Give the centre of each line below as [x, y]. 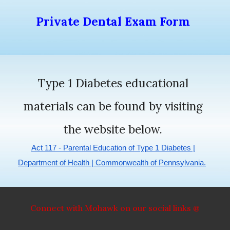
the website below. [113, 129]
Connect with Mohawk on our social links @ [115, 208]
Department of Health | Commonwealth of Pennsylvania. [112, 163]
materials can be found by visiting [113, 106]
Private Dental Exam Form [113, 21]
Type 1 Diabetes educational [113, 83]
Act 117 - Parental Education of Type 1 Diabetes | [113, 148]
